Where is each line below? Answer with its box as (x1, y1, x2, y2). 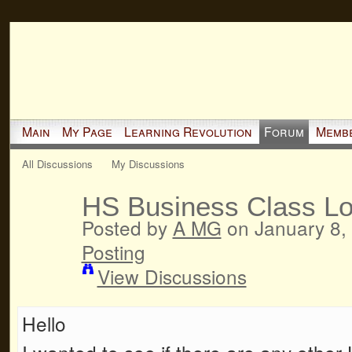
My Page (61, 122, 112, 141)
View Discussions (97, 262, 247, 290)
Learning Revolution (123, 122, 252, 141)
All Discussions (21, 156, 93, 171)
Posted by (81, 213, 173, 241)
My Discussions (112, 156, 185, 171)
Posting (81, 237, 145, 266)
